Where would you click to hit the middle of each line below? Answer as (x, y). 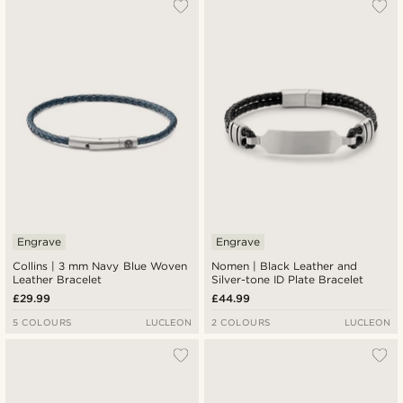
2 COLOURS (241, 322)
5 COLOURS (42, 322)
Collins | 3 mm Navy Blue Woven (100, 266)
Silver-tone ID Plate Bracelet (288, 280)
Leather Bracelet (58, 280)
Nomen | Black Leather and (285, 266)
